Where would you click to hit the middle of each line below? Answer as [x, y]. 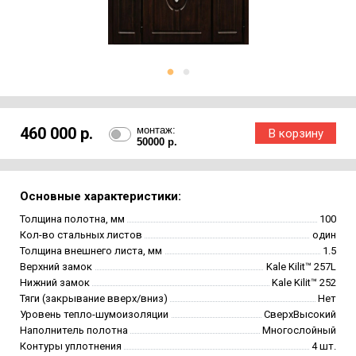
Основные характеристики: [101, 196]
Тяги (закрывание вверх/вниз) [94, 298]
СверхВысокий [300, 314]
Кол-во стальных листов [81, 234]
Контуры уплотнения [71, 346]
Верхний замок [56, 266]
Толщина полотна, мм [72, 219]
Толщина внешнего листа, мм [91, 250]
